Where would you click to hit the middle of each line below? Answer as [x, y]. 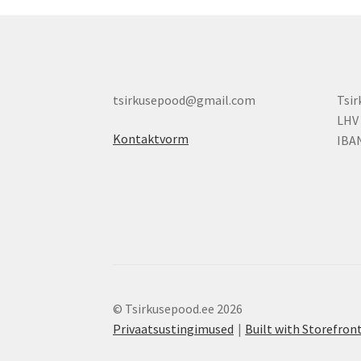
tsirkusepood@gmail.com [185, 100]
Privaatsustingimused [174, 329]
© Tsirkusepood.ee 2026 [178, 309]
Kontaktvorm [151, 138]
